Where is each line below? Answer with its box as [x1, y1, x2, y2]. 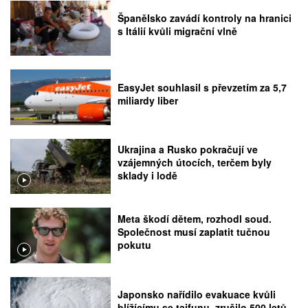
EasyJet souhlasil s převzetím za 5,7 [118, 80, 287, 94]
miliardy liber [118, 93, 179, 107]
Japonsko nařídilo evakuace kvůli [118, 287, 276, 301]
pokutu [118, 237, 152, 252]
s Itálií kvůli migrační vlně [118, 24, 238, 38]
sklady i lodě [118, 168, 178, 183]
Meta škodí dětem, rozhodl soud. [118, 211, 272, 225]
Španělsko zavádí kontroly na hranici [118, 11, 292, 25]
